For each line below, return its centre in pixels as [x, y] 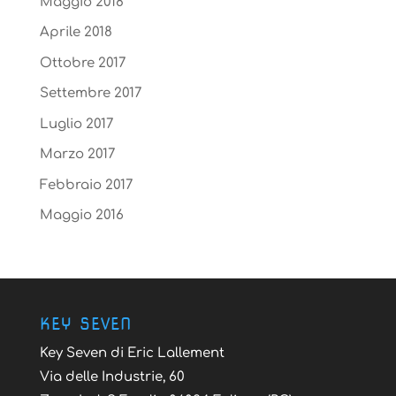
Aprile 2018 [76, 33]
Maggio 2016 [81, 216]
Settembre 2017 [90, 94]
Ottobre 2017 [82, 63]
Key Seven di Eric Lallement [132, 354]
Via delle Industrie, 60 [112, 377]
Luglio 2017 [76, 124]
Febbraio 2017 [86, 185]
